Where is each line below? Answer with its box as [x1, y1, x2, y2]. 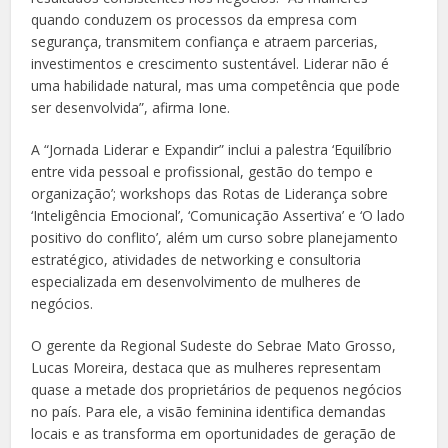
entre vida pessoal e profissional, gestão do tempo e [31, 162, 374, 182]
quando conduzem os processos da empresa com [31, 10, 358, 30]
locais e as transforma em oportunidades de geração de [31, 424, 397, 444]
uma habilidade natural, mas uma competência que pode [31, 76, 401, 96]
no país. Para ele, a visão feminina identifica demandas [31, 402, 387, 422]
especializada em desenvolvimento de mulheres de [31, 272, 362, 292]
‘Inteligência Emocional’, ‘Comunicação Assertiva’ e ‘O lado [31, 206, 406, 226]
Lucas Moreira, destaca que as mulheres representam [31, 358, 382, 378]
